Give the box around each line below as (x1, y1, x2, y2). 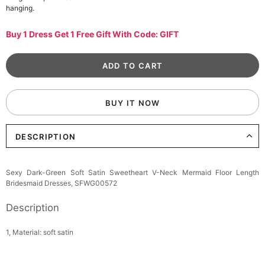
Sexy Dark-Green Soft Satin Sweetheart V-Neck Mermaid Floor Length (6, 168, 259, 177)
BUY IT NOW (105, 98, 160, 108)
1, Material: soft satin (6, 228, 73, 237)
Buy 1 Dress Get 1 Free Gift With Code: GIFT (6, 29, 179, 39)
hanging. (6, 4, 34, 12)
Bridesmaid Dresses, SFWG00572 (6, 179, 117, 188)
